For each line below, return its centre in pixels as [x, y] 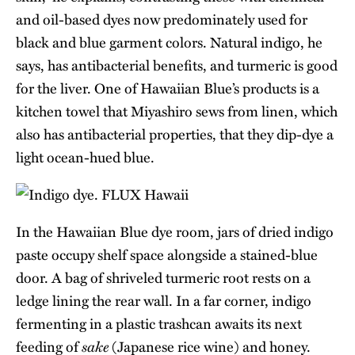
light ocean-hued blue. [85, 157]
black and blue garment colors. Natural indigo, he [169, 42]
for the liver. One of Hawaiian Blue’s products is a [168, 88]
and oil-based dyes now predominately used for [162, 19]
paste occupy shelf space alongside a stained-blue [167, 255]
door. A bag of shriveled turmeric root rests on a [163, 278]
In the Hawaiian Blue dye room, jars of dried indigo [175, 232]
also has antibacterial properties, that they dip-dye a [175, 134]
